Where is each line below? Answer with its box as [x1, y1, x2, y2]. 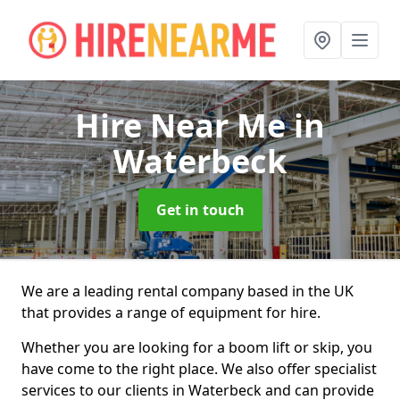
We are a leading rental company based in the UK [21, 281, 354, 301]
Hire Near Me [75, 104, 294, 147]
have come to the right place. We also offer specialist [21, 359, 377, 379]
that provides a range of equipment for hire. [21, 303, 321, 322]
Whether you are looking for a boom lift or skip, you [21, 337, 372, 357]
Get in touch [155, 200, 245, 220]
